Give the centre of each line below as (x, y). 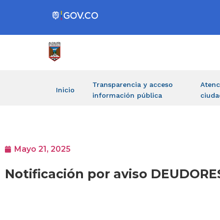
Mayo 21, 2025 (42, 149)
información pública (127, 95)
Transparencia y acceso (133, 84)
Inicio (65, 90)
